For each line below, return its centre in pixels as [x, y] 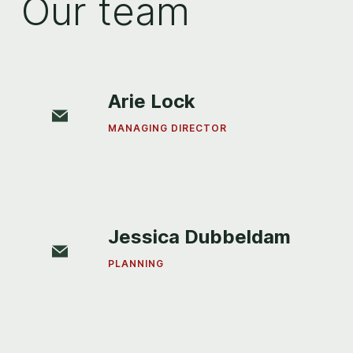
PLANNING [136, 264]
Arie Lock [152, 101]
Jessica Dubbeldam [200, 237]
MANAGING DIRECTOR [168, 128]
